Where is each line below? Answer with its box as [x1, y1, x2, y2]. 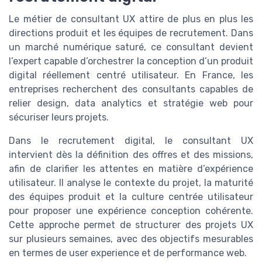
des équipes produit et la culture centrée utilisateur [9, 191, 253, 203]
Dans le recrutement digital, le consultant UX [9, 135, 253, 147]
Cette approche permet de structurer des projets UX [9, 219, 253, 231]
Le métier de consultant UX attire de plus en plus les [9, 13, 253, 25]
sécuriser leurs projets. [9, 112, 109, 123]
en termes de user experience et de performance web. [9, 247, 247, 259]
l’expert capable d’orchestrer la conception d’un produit [9, 56, 253, 67]
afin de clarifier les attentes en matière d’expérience [9, 163, 253, 175]
